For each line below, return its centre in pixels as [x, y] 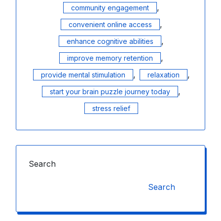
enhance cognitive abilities [110, 41]
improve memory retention [110, 58]
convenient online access [110, 24]
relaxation [163, 75]
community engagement [110, 8]
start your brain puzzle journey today [110, 92]
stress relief [111, 108]
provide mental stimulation [83, 75]
